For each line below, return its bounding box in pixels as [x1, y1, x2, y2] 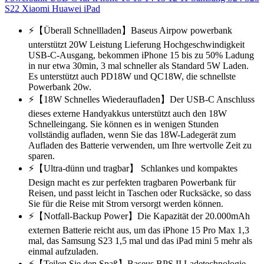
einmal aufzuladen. [28, 246, 98, 256]
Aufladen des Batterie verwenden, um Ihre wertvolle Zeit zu [28, 140, 252, 150]
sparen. [28, 150, 55, 161]
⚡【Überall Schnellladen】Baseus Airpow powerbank [28, 25, 232, 35]
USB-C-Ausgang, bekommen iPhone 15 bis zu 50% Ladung [28, 49, 254, 60]
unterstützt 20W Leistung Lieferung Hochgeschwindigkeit [28, 39, 245, 49]
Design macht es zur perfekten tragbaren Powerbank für [28, 177, 236, 187]
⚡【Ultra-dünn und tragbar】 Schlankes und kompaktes [28, 163, 237, 173]
